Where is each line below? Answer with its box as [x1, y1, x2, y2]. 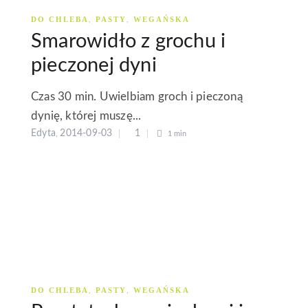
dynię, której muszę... [31, 109, 142, 122]
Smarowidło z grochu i [31, 31, 226, 52]
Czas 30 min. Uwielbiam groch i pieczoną [31, 90, 243, 102]
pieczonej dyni [31, 55, 157, 76]
